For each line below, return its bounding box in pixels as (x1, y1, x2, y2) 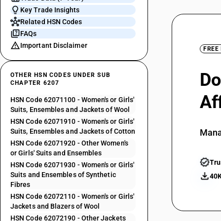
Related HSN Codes (20, 18, 82, 26)
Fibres (10, 181, 31, 188)
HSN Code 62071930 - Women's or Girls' (10, 161, 135, 169)
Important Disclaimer (20, 41, 87, 49)
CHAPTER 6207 (10, 79, 60, 86)
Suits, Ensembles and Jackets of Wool (10, 106, 130, 113)
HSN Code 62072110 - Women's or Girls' (10, 192, 135, 200)
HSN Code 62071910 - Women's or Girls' (10, 117, 135, 125)
